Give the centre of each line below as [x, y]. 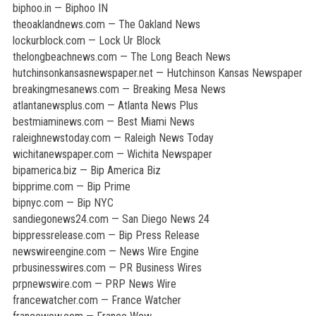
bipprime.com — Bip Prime [71, 187]
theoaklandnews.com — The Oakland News [106, 24]
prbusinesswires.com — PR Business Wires [107, 268]
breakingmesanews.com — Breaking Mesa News [119, 89]
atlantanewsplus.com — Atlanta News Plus [105, 105]
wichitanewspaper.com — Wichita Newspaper [112, 154]
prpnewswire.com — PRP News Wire [94, 284]
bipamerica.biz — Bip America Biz [86, 170]
